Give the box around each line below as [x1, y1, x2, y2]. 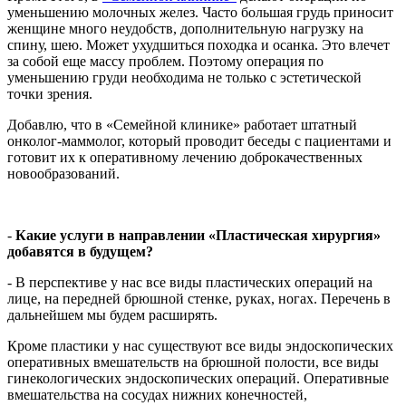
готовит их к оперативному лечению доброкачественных [7, 149, 362, 165]
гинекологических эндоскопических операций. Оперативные [7, 370, 389, 386]
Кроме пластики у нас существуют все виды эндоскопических [7, 337, 393, 353]
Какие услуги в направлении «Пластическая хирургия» [15, 227, 381, 243]
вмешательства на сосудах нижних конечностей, [7, 386, 307, 402]
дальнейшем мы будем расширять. [7, 306, 217, 323]
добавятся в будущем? [7, 243, 157, 259]
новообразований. [7, 165, 120, 181]
